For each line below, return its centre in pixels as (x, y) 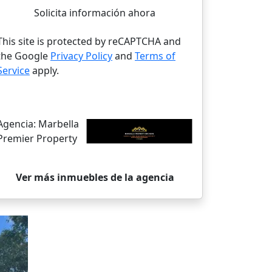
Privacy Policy (81, 56)
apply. (44, 70)
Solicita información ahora (95, 13)
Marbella (59, 124)
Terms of (155, 56)
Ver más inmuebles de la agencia (95, 177)
